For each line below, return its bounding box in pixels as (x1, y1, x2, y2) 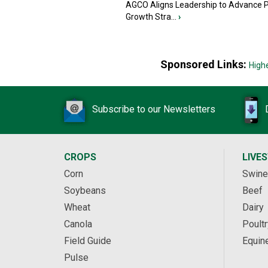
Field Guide (64, 235, 111, 247)
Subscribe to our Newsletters (92, 103, 215, 115)
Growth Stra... (126, 12, 176, 22)
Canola (64, 218, 92, 230)
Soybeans (64, 185, 106, 197)
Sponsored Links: (160, 58, 249, 71)
